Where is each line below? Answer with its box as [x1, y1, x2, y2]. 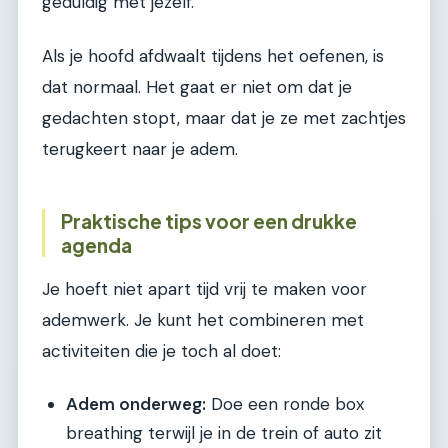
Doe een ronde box [206, 392, 364, 415]
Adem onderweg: [66, 392, 206, 415]
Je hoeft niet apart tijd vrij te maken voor [42, 278, 367, 301]
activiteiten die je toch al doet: [42, 340, 281, 363]
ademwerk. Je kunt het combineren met [42, 309, 364, 332]
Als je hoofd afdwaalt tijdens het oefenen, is [42, 44, 384, 67]
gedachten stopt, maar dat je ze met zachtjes [42, 106, 406, 129]
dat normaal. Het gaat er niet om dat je [42, 75, 352, 98]
